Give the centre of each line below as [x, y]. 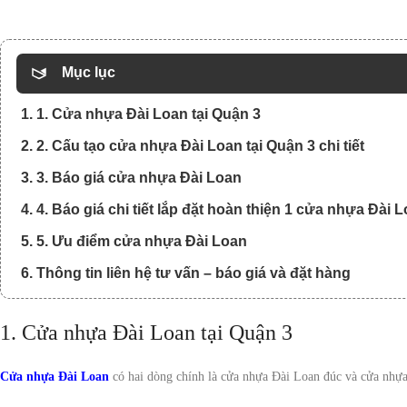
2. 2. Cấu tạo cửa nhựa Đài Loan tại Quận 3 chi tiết [193, 146]
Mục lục [89, 73]
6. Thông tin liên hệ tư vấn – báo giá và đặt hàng [186, 273]
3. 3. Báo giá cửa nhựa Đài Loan [131, 178]
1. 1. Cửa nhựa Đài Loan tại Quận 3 [141, 114]
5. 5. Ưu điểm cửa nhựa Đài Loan [134, 242]
